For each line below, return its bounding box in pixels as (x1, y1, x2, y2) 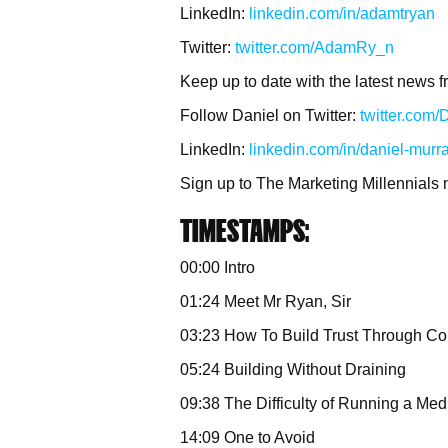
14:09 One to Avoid (180, 429, 315, 446)
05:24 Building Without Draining (180, 361, 406, 378)
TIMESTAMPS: (180, 214, 309, 247)
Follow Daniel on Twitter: (180, 107, 360, 124)
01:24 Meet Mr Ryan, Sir (180, 293, 351, 310)
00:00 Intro (180, 259, 255, 276)
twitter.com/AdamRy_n (235, 39, 394, 56)
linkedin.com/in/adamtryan (249, 5, 435, 22)
